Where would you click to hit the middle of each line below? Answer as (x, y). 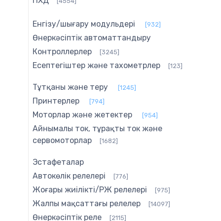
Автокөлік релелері (69, 176)
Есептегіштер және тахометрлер (96, 66)
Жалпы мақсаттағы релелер (87, 204)
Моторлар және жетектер (82, 115)
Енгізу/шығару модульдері (84, 24)
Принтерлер (56, 101)
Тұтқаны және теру (70, 87)
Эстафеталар (58, 162)
